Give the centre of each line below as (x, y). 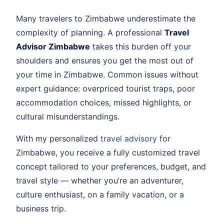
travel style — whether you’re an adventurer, (100, 181)
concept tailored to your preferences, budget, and (111, 167)
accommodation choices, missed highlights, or (104, 103)
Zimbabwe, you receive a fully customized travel (108, 153)
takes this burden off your (140, 47)
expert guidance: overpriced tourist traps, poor (105, 89)
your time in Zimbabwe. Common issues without (107, 75)
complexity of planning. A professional (90, 33)
